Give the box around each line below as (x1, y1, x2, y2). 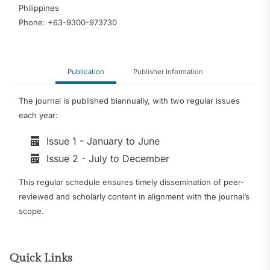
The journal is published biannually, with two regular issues (19, 95, 240, 105)
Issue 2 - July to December (46, 152, 169, 165)
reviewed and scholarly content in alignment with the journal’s (19, 192, 250, 201)
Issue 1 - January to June (46, 135, 160, 147)
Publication (67, 67, 104, 76)
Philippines (19, 2, 59, 13)
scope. (19, 206, 44, 216)
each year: (19, 110, 58, 120)
